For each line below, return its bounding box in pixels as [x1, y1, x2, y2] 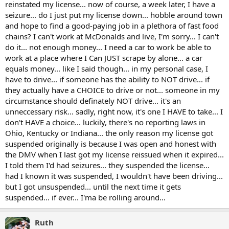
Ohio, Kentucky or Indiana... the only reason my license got [5, 128, 213, 138]
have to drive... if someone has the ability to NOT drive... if [5, 74, 210, 84]
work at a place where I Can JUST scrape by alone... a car [5, 53, 202, 63]
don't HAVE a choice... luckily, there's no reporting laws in [5, 117, 205, 127]
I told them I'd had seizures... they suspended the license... [5, 160, 210, 170]
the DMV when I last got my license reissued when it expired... [5, 149, 224, 159]
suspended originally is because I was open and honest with [5, 139, 216, 149]
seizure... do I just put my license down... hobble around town [5, 10, 222, 20]
